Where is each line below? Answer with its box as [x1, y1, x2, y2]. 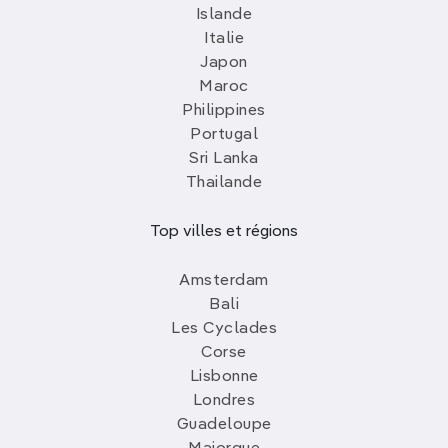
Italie [204, 31, 244, 48]
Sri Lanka [189, 151, 259, 168]
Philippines [182, 103, 266, 120]
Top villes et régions [150, 224, 298, 241]
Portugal [190, 127, 258, 144]
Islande [195, 7, 253, 24]
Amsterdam [179, 273, 269, 290]
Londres [192, 393, 256, 410]
